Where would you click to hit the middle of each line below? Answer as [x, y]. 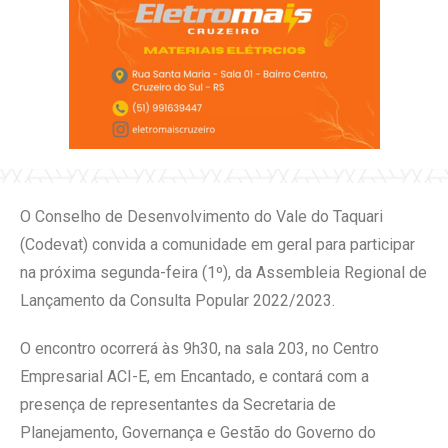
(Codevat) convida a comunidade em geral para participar [217, 244]
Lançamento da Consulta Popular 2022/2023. [177, 300]
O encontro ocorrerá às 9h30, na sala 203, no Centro [199, 348]
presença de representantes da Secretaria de [178, 404]
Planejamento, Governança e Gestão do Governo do [198, 432]
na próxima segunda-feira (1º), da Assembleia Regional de [223, 272]
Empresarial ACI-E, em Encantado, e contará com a [194, 376]
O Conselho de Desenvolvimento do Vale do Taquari [201, 216]
